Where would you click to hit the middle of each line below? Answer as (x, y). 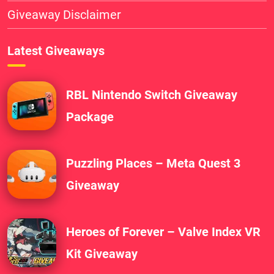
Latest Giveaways (56, 51)
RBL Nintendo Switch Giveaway (152, 95)
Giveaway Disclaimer (64, 15)
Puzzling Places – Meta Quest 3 (153, 164)
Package (90, 117)
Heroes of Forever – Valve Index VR (163, 232)
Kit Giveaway (102, 254)
